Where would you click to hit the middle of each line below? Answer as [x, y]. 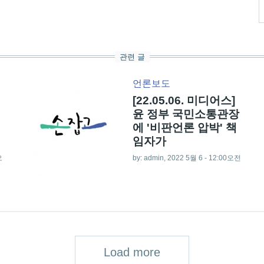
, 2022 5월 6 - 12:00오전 [202, 158]
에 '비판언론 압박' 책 [184, 127]
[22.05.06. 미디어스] [184, 100]
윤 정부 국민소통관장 [186, 114]
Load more [132, 253]
